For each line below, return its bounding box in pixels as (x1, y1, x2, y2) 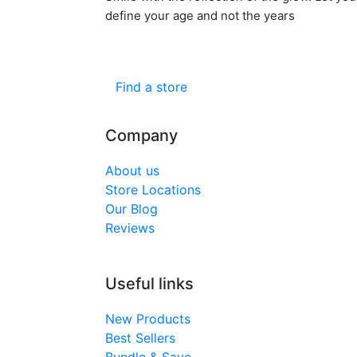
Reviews (105, 220, 155, 236)
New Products (105, 311, 190, 327)
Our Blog (105, 201, 158, 217)
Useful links (105, 274, 194, 293)
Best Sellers (105, 330, 175, 346)
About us (105, 163, 159, 178)
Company (105, 126, 178, 145)
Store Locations (105, 182, 201, 198)
